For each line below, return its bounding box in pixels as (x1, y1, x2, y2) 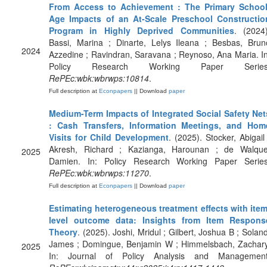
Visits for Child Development (49, 131, 169, 143)
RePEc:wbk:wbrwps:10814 (49, 72, 149, 84)
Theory (49, 226, 77, 238)
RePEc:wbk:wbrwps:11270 (49, 167, 149, 179)
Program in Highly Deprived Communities (49, 24, 234, 36)
